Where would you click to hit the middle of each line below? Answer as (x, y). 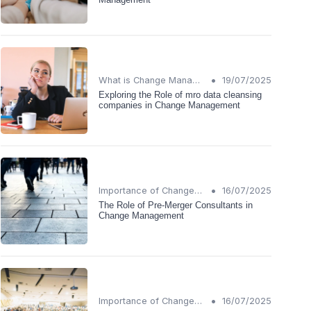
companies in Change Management (169, 105)
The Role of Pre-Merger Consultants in (176, 205)
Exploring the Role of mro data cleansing (180, 94)
